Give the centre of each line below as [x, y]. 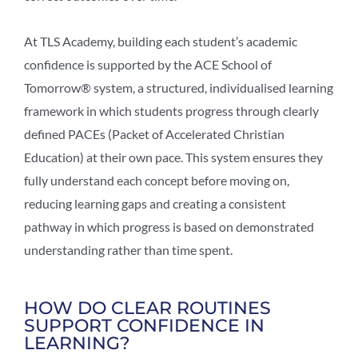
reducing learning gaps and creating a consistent [155, 203]
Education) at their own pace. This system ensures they [173, 157]
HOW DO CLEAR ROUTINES [147, 308]
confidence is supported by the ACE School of [148, 64]
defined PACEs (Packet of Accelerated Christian [154, 133]
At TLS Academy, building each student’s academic [161, 41]
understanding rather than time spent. [128, 249]
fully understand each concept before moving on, [157, 180]
